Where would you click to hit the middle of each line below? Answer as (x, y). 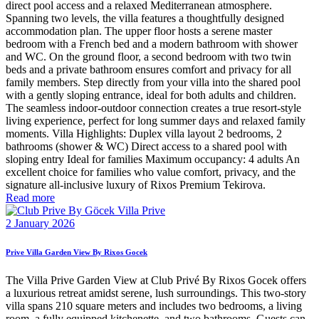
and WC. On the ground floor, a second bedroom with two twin (148, 56)
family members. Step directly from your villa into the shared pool (153, 82)
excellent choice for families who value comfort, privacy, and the (151, 172)
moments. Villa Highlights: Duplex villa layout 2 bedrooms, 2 (144, 133)
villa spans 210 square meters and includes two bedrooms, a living (154, 305)
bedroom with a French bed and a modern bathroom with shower (152, 43)
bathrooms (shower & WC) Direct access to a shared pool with (146, 146)
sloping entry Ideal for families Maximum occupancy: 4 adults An (153, 159)
